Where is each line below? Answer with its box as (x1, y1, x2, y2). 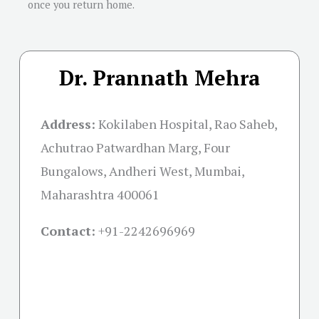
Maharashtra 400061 (41, 186, 159, 204)
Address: (41, 115, 95, 133)
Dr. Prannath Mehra (59, 64, 260, 92)
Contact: (41, 222, 95, 240)
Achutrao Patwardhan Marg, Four (41, 139, 230, 157)
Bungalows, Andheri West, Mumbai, (41, 162, 244, 180)
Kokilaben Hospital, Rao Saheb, (98, 115, 277, 133)
